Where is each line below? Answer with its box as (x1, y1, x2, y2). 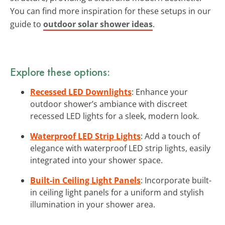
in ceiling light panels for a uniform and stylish (30, 186, 204, 198)
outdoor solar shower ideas (43, 18, 153, 30)
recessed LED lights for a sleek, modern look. (30, 110, 199, 122)
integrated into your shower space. (30, 154, 163, 166)
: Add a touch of (141, 130, 200, 142)
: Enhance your (132, 86, 188, 97)
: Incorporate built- (141, 174, 211, 186)
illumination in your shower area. (30, 198, 155, 210)
